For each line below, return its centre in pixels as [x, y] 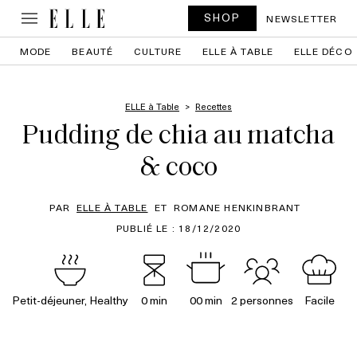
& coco [178, 169]
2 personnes [263, 300]
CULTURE [158, 51]
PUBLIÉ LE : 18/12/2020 [178, 228]
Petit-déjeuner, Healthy [70, 300]
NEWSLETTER [302, 18]
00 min [206, 300]
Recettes [214, 106]
